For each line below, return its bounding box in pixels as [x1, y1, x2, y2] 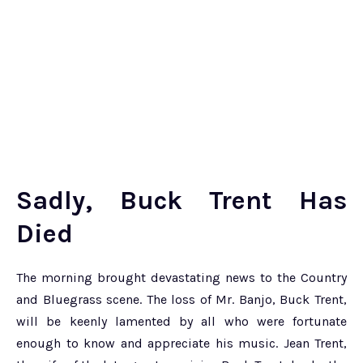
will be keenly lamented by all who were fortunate [16, 314, 347, 330]
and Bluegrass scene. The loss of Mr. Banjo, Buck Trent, [16, 292, 347, 308]
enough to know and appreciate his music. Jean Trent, [16, 335, 347, 352]
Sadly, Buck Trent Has [16, 186, 347, 216]
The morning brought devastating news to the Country [16, 270, 347, 286]
